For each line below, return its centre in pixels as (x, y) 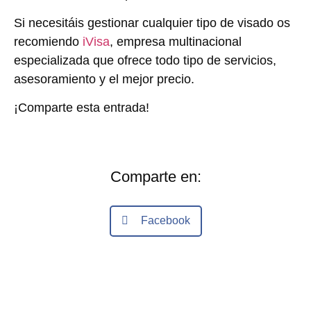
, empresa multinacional (176, 41)
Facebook (165, 221)
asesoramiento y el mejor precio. (104, 79)
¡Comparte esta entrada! (82, 108)
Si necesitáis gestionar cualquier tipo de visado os (152, 23)
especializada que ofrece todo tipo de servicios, (145, 60)
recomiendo (48, 41)
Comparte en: (155, 176)
